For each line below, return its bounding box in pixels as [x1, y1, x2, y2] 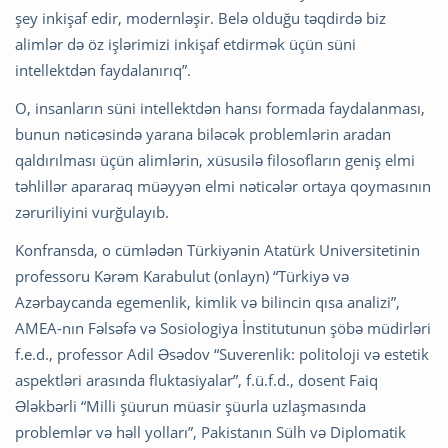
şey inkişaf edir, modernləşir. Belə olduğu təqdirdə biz [15, 8, 386, 29]
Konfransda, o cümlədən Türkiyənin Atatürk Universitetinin [15, 240, 420, 261]
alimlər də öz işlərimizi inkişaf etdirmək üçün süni [15, 34, 356, 55]
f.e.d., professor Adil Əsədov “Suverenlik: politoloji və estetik [15, 344, 429, 365]
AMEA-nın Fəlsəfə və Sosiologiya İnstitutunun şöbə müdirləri [15, 318, 431, 339]
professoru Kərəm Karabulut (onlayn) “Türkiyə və [15, 266, 349, 287]
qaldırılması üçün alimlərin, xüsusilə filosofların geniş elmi [15, 150, 415, 171]
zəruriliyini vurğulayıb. [15, 202, 169, 223]
